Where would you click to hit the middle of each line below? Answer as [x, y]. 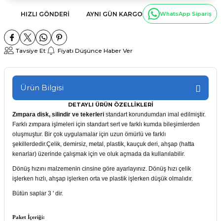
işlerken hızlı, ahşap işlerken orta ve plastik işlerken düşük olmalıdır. [103, 179]
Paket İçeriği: [29, 217]
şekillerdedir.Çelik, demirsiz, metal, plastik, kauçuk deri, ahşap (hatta [103, 144]
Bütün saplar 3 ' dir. [38, 193]
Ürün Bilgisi [42, 88]
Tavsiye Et [31, 50]
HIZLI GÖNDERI [45, 14]
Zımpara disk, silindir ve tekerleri [59, 114]
